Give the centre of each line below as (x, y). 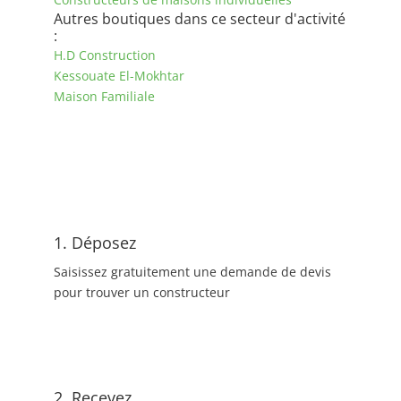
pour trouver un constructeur (141, 292)
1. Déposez (94, 243)
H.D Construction (104, 55)
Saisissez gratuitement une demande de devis (192, 272)
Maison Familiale (104, 96)
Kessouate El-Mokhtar (119, 76)
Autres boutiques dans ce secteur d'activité (199, 19)
